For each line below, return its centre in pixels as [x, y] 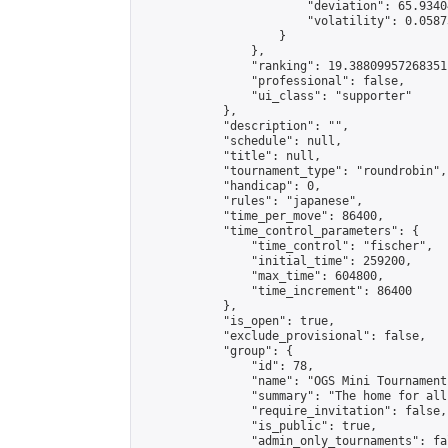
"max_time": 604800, [261, 276]
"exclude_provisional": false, [282, 336]
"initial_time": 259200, [275, 261]
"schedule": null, [240, 141]
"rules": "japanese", [251, 201]
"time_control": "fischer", [286, 246]
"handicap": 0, [230, 186]
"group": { [216, 351]
